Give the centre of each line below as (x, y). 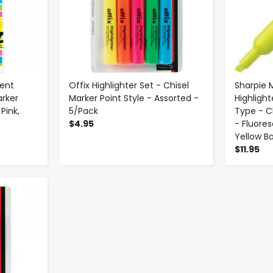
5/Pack (83, 111)
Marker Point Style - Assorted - (133, 98)
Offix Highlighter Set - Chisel (129, 85)
